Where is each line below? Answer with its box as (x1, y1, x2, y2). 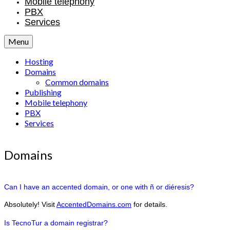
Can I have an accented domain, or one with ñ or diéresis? (4, 183, 194, 191)
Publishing (25, 87, 62, 98)
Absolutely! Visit (4, 200, 56, 209)
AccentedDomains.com (56, 200, 131, 209)
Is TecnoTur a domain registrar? (4, 219, 108, 227)
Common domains (45, 77, 109, 87)
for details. (131, 200, 167, 209)
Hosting (25, 56, 53, 67)
